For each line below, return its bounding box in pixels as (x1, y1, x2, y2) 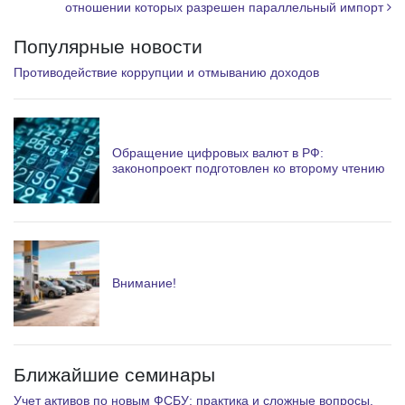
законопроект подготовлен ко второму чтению (112, 160, 385, 175)
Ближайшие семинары (14, 364, 215, 386)
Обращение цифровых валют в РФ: (112, 145, 324, 160)
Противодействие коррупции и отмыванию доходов (14, 65, 319, 80)
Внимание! (112, 276, 176, 291)
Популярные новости (14, 36, 202, 58)
